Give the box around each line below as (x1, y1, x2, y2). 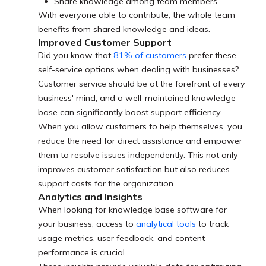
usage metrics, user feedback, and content (38, 233, 205, 244)
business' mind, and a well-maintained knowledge (38, 93, 236, 104)
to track (196, 218, 229, 230)
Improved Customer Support (38, 36, 172, 49)
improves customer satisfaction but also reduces (38, 164, 230, 175)
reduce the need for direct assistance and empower (38, 135, 242, 147)
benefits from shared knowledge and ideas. (38, 24, 210, 35)
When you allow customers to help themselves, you (38, 121, 242, 132)
